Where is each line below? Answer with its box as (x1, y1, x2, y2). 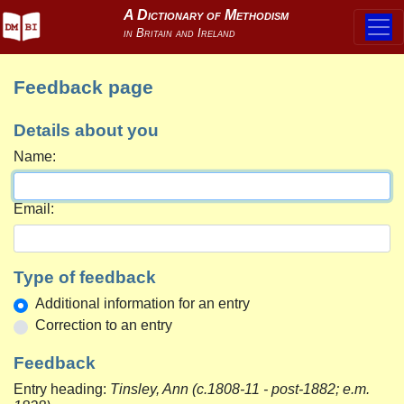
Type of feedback (14, 268, 156, 287)
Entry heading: (14, 381, 110, 397)
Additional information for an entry (35, 296, 250, 311)
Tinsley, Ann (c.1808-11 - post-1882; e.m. (110, 381, 370, 397)
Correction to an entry (35, 317, 172, 333)
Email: (14, 201, 54, 216)
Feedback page (14, 77, 153, 97)
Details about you (14, 121, 159, 140)
